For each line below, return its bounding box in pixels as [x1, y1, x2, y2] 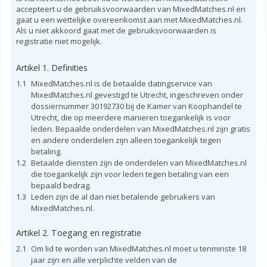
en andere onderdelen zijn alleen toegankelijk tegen [30, 134, 221, 145]
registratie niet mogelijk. [15, 35, 102, 46]
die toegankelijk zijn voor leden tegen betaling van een [30, 168, 229, 179]
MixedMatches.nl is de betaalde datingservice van [30, 77, 212, 89]
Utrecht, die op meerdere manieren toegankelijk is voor [30, 111, 231, 123]
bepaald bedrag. [30, 179, 91, 191]
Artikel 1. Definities [15, 61, 88, 73]
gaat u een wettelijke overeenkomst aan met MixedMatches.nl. [15, 14, 243, 25]
